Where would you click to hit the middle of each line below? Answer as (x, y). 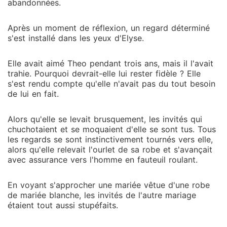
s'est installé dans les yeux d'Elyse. (76, 38)
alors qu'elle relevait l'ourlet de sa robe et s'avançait (110, 149)
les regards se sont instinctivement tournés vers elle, (110, 139)
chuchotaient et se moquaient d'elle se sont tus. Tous (112, 129)
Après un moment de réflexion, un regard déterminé (109, 28)
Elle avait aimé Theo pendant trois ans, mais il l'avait (110, 63)
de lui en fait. (33, 94)
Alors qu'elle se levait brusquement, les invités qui (105, 119)
